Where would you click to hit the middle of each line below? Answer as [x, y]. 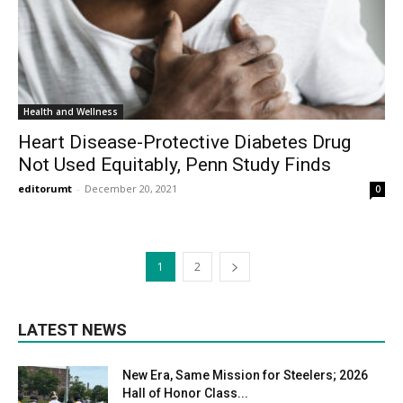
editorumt [45, 188]
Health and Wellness [71, 111]
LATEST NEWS [72, 329]
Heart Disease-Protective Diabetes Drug [184, 142]
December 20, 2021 [131, 188]
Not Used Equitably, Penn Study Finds [175, 164]
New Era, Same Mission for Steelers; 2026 [245, 375]
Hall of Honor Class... [185, 393]
